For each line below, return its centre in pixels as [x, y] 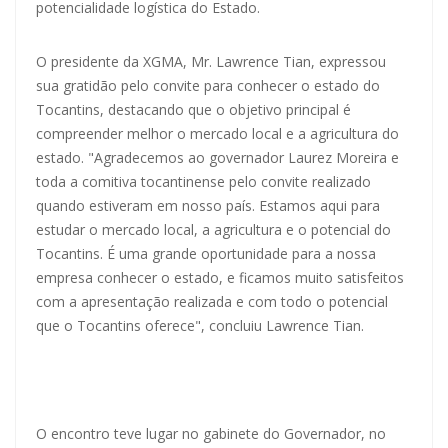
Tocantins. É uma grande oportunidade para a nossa [206, 253]
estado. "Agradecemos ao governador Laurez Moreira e [217, 157]
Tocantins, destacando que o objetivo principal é [193, 109]
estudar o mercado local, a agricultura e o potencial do [213, 229]
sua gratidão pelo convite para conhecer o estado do [208, 85]
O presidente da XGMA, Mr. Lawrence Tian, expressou [211, 61]
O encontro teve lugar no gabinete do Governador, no [211, 433]
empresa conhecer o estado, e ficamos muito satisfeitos [220, 277]
